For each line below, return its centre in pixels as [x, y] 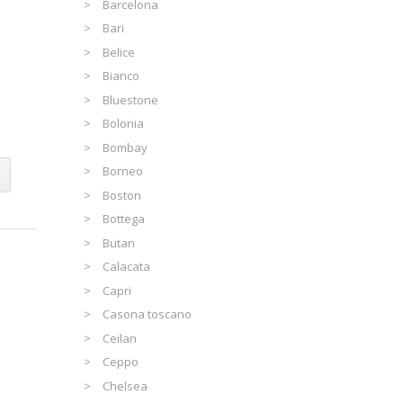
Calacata [127, 267]
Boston [122, 195]
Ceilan [120, 338]
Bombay [125, 147]
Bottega [124, 219]
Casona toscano [148, 314]
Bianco [121, 76]
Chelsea [125, 385]
